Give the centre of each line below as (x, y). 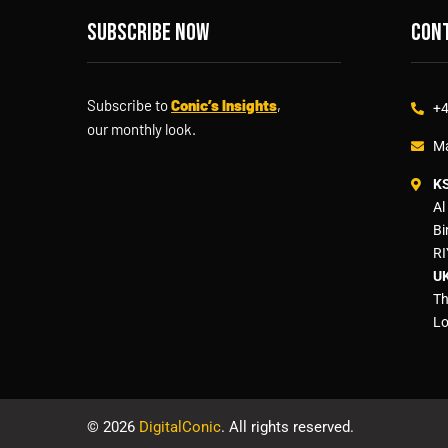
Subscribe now (148, 33)
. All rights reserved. (287, 427)
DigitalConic (180, 427)
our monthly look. (141, 129)
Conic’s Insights (224, 105)
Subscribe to (129, 105)
